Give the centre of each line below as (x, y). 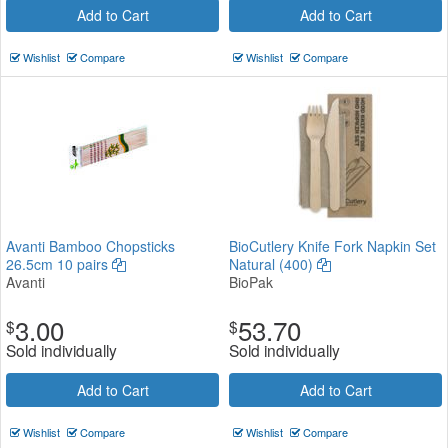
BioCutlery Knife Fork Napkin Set (332, 245)
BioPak (251, 281)
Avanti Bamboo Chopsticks (90, 245)
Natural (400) (273, 263)
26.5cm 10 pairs (59, 263)
